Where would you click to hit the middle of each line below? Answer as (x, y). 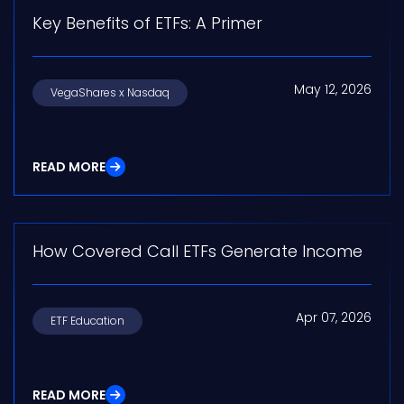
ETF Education (87, 321)
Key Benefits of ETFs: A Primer (147, 23)
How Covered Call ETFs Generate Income (197, 252)
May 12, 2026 (333, 90)
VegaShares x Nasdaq (110, 93)
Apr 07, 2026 (334, 318)
